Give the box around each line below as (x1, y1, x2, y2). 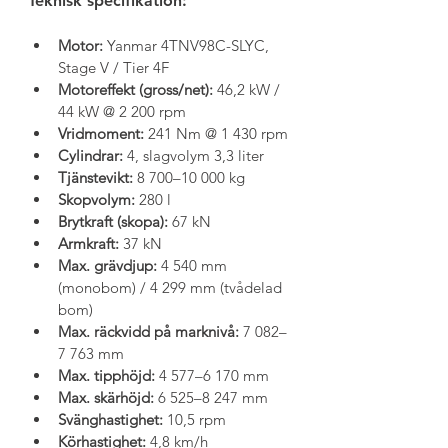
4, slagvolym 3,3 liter (123, 146, 264, 165)
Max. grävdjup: (58, 256, 157, 275)
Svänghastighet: (58, 410, 163, 429)
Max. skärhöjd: (58, 388, 154, 407)
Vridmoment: (58, 124, 144, 143)
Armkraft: (58, 234, 119, 253)
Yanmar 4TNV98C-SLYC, (103, 36, 273, 55)
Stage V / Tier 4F (58, 58, 169, 77)
